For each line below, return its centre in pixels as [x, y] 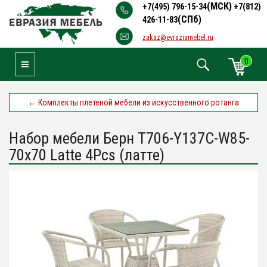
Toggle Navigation [51, 64]
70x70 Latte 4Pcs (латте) [87, 155]
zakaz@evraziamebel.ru [178, 38]
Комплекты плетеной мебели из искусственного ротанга [138, 103]
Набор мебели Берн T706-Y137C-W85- [129, 138]
